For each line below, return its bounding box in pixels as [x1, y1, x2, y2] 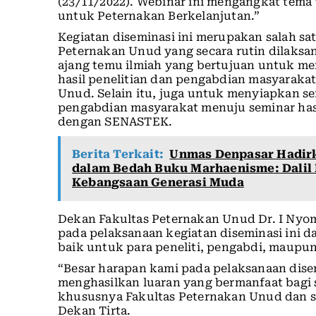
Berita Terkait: [72, 147, 164, 162]
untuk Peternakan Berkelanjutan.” [58, 9, 260, 23]
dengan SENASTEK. [58, 115, 173, 129]
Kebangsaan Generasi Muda [72, 176, 244, 190]
